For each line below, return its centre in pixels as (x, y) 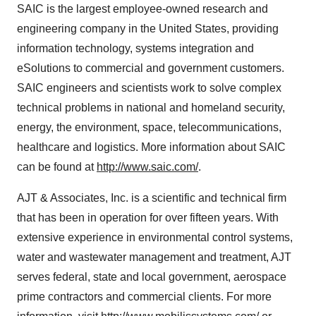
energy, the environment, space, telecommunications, (149, 127)
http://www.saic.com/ (147, 167)
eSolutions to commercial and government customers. (151, 68)
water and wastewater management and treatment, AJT (154, 257)
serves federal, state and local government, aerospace (152, 277)
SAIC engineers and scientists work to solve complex (149, 88)
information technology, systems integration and (135, 48)
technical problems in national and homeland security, (151, 108)
